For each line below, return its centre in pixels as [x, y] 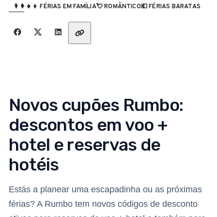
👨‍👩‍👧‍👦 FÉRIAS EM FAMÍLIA [55, 6]
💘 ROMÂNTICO [118, 6]
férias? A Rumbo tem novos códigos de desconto [103, 204]
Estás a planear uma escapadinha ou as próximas [105, 189]
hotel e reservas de [85, 144]
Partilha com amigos [44, 28]
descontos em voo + [88, 124]
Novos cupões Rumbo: [96, 105]
